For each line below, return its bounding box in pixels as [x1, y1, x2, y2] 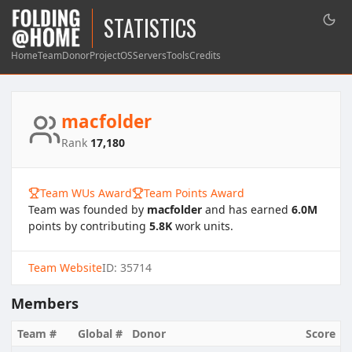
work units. [172, 218, 233, 233]
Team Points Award [144, 185, 244, 200]
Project [90, 49, 120, 62]
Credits [189, 49, 221, 62]
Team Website [28, 260, 102, 276]
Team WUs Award [40, 185, 132, 200]
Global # [78, 325, 123, 341]
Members [11, 294, 79, 313]
